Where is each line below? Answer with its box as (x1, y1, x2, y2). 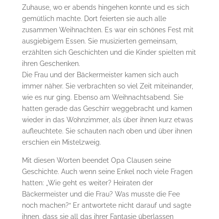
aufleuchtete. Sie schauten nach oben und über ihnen (22, 127, 192, 135)
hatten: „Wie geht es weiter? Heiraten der (22, 178, 153, 187)
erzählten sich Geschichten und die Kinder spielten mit (22, 48, 196, 56)
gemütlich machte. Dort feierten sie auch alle (22, 14, 166, 22)
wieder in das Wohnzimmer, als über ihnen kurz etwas (22, 115, 193, 124)
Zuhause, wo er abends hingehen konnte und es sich (22, 3, 189, 11)
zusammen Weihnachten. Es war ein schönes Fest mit (22, 25, 194, 34)
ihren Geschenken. (22, 59, 80, 67)
